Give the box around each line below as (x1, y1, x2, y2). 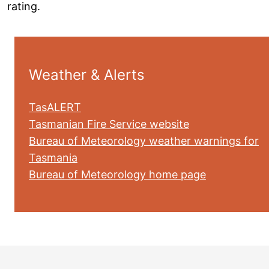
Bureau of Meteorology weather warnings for (29, 134, 259, 147)
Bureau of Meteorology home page (29, 168, 206, 181)
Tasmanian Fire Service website (29, 118, 189, 130)
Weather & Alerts (29, 66, 145, 83)
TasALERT (29, 101, 81, 113)
